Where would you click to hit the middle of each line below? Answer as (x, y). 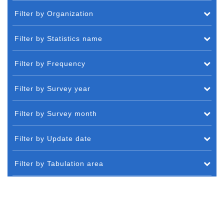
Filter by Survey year (52, 88)
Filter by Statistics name (58, 38)
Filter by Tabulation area (59, 163)
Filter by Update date (53, 138)
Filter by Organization (54, 13)
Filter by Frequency (50, 63)
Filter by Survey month (56, 113)
